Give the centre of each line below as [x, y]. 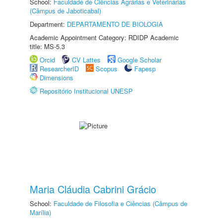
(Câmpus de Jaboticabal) [65, 11]
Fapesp [145, 69]
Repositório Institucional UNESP [86, 91]
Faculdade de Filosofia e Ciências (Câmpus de [120, 203]
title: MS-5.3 [47, 46]
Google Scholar [139, 60]
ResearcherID [60, 69]
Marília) [40, 212]
